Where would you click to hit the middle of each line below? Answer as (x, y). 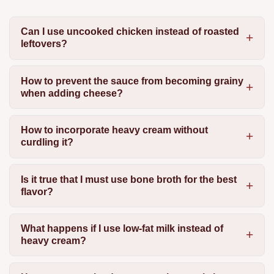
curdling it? (47, 143)
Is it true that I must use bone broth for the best (128, 179)
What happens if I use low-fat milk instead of (122, 228)
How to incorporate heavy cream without (114, 130)
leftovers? (44, 44)
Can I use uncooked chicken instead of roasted (130, 32)
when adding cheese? (72, 93)
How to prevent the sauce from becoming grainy (132, 81)
